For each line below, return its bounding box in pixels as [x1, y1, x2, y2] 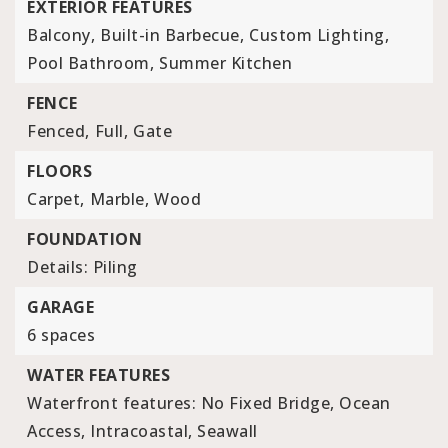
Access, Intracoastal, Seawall [27, 420, 258, 442]
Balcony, [27, 24, 95, 46]
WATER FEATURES [27, 364, 170, 386]
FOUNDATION [27, 228, 142, 250]
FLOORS [27, 160, 92, 182]
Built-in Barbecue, [100, 24, 244, 46]
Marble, [89, 188, 149, 210]
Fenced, [27, 120, 90, 142]
